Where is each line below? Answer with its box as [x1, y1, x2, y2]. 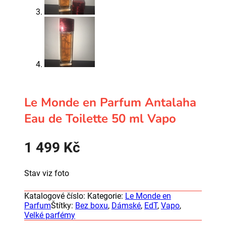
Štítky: [51, 201, 75, 210]
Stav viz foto [24, 168, 69, 178]
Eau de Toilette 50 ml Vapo [24, 110, 176, 127]
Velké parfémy [24, 210, 75, 220]
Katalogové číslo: [24, 191, 87, 201]
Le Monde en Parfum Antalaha [24, 94, 196, 110]
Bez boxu [75, 201, 108, 210]
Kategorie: [87, 191, 125, 201]
